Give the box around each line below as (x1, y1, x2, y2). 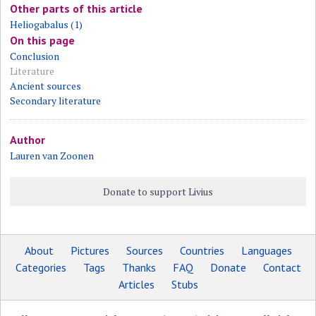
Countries (179, 243, 224, 257)
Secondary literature (10, 94, 102, 107)
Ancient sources (10, 79, 82, 92)
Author (10, 133, 46, 147)
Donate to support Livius (102, 185, 213, 198)
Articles (118, 277, 154, 291)
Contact (262, 260, 301, 274)
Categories (15, 260, 66, 274)
